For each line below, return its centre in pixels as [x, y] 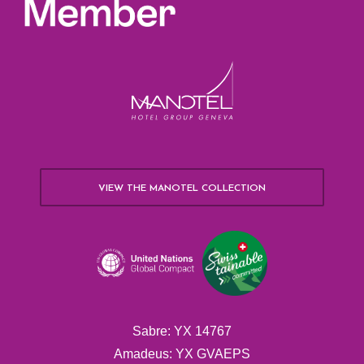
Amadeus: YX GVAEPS [182, 353]
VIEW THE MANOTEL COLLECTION [182, 188]
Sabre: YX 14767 [182, 331]
